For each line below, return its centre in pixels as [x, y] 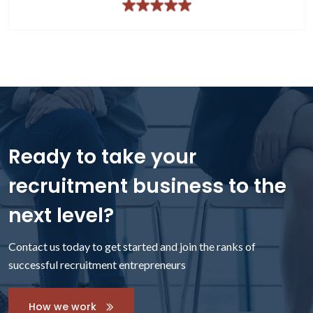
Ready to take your [102, 156]
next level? [61, 215]
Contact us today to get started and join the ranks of [132, 246]
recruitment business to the [147, 186]
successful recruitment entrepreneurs [97, 264]
